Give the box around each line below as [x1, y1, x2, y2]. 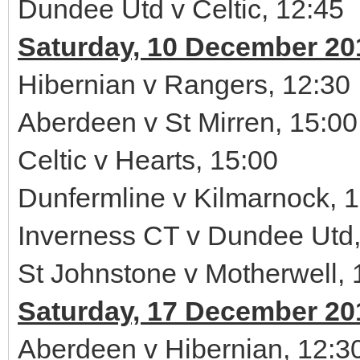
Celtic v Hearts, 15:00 [18, 145, 278, 175]
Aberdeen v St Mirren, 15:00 [18, 107, 358, 137]
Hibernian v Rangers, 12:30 [18, 69, 350, 100]
